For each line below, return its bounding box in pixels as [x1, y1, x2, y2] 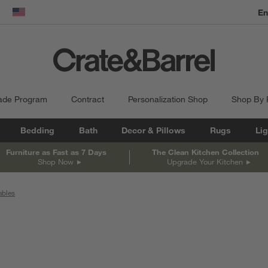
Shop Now [37, 156, 74, 166]
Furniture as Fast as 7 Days [6, 147, 107, 157]
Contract [71, 94, 104, 105]
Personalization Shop [127, 94, 208, 105]
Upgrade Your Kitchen [166, 156, 243, 166]
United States [19, 12, 70, 23]
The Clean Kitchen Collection [151, 147, 259, 157]
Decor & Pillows [121, 125, 186, 136]
